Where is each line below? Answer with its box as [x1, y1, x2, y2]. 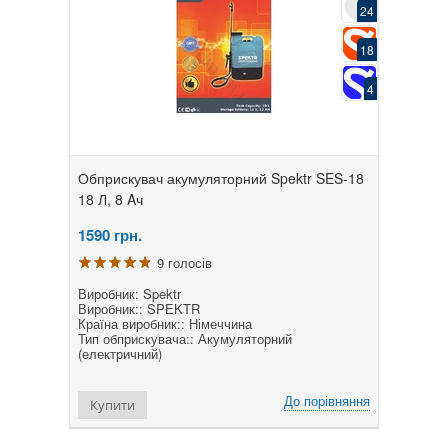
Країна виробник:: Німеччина [78, 313, 252, 333]
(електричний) [78, 343, 162, 363]
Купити [90, 395, 135, 414]
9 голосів [157, 252, 212, 272]
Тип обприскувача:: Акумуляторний [78, 328, 292, 348]
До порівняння [284, 390, 370, 410]
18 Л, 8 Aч [78, 188, 143, 209]
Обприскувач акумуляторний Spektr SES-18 [78, 167, 364, 188]
